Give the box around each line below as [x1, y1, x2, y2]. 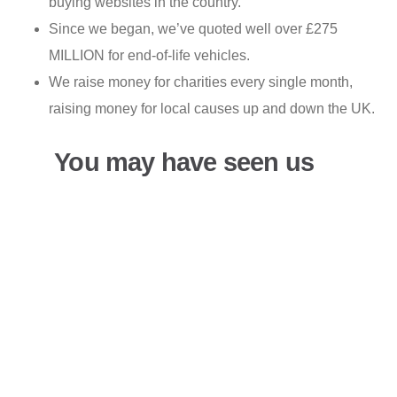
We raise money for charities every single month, [49, 74, 353, 90]
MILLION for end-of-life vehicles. [49, 47, 250, 63]
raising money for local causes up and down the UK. [49, 100, 375, 116]
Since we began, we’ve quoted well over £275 [49, 20, 338, 36]
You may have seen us [49, 147, 315, 176]
